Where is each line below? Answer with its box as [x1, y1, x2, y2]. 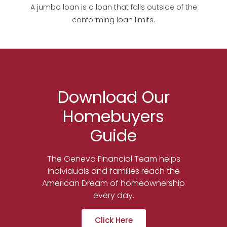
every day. [93, 189, 134, 201]
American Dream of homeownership [42, 177, 185, 189]
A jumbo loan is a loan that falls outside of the [30, 2, 197, 13]
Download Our [57, 85, 170, 108]
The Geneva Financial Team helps [47, 153, 180, 165]
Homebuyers [63, 104, 164, 128]
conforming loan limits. [72, 15, 155, 25]
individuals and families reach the [47, 165, 180, 177]
